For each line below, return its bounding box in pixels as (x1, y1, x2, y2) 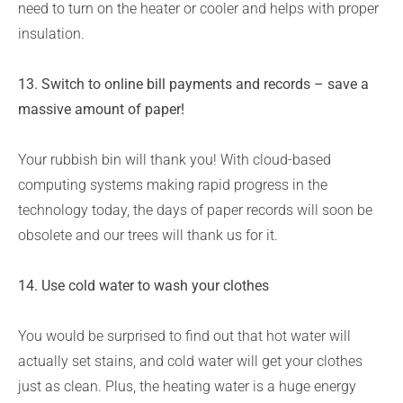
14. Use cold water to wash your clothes (18, 277, 269, 294)
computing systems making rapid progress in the (18, 176, 327, 193)
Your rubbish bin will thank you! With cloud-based (18, 151, 331, 168)
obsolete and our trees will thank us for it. (18, 227, 278, 244)
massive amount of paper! (18, 101, 184, 118)
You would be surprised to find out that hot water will (18, 327, 351, 345)
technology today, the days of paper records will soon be (18, 201, 372, 219)
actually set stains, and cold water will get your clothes (18, 353, 363, 370)
